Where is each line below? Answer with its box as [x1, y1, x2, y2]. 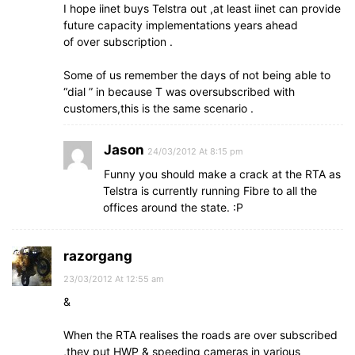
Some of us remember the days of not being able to [63, 68, 330, 82]
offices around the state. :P [103, 200, 243, 214]
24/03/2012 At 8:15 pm [147, 146, 243, 157]
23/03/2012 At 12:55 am [63, 273, 164, 284]
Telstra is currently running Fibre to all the [103, 184, 317, 197]
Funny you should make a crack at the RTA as [104, 167, 341, 181]
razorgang [63, 248, 132, 264]
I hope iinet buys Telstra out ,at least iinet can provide [63, 2, 341, 15]
